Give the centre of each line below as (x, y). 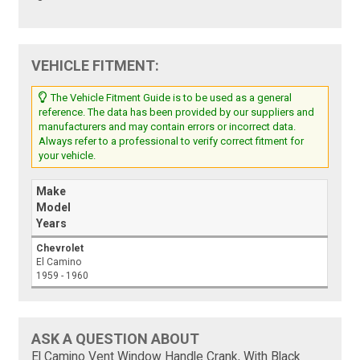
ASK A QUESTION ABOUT (116, 339)
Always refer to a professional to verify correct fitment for (172, 141)
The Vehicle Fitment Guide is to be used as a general (170, 98)
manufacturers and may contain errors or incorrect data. (168, 127)
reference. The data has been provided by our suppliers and (177, 112)
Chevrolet (60, 249)
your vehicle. (67, 156)
